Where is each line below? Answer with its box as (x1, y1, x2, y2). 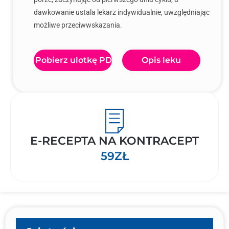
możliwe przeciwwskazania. (34, 21, 122, 29)
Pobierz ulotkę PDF (35, 55, 117, 65)
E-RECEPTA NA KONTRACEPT (30, 134, 199, 148)
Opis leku (142, 55, 181, 65)
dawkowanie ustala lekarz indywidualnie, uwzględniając (34, 8, 210, 16)
